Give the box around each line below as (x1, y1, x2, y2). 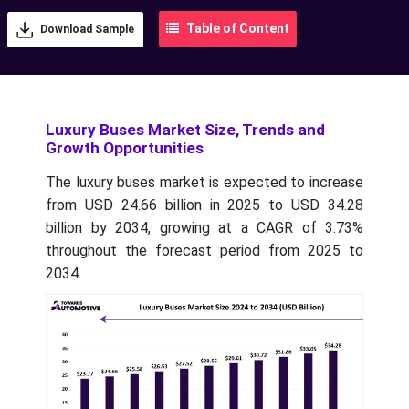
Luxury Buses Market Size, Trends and (46, 121, 325, 140)
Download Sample (37, 23, 134, 37)
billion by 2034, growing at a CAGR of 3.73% (46, 219, 363, 237)
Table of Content (183, 21, 289, 37)
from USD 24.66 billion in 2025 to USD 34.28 (46, 196, 363, 215)
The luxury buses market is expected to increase (46, 173, 363, 192)
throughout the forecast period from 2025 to (46, 242, 363, 260)
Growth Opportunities (46, 139, 204, 158)
